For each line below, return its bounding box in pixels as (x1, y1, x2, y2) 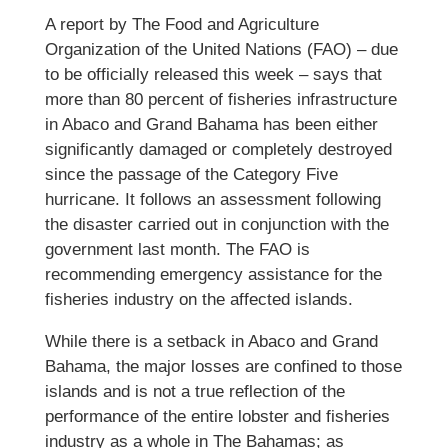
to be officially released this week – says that (44, 65, 382, 84)
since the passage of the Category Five (44, 165, 338, 184)
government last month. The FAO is (44, 240, 310, 259)
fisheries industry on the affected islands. (44, 290, 353, 309)
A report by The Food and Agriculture (44, 15, 319, 34)
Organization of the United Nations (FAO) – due (44, 40, 398, 59)
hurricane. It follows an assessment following (44, 190, 381, 209)
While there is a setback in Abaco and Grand (44, 332, 378, 351)
